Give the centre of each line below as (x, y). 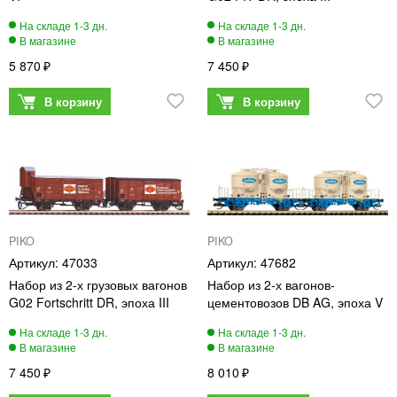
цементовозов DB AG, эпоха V (295, 303)
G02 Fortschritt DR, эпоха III (89, 303)
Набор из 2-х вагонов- (271, 285)
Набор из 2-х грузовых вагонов (98, 285)
